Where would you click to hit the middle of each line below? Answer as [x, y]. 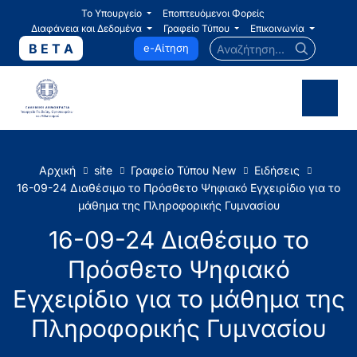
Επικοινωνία [278, 28]
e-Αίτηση [166, 48]
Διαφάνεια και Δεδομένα [86, 28]
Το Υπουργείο [111, 13]
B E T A [51, 48]
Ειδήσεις [277, 171]
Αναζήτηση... [236, 43]
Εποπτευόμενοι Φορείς [214, 13]
